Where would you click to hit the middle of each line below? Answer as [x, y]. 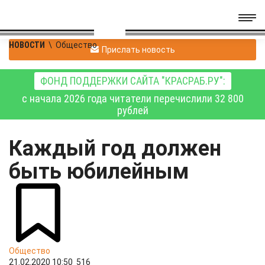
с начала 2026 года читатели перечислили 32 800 [132, 98]
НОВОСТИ [27, 45]
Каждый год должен [115, 148]
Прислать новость [138, 49]
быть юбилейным [101, 172]
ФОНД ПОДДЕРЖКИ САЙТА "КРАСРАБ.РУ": [132, 81]
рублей [132, 110]
